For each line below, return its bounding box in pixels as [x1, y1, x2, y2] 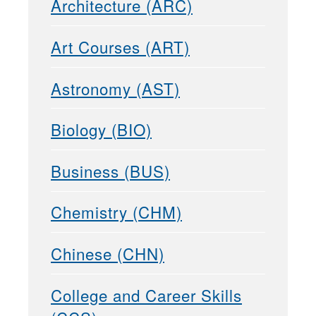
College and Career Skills [51, 283, 242, 306]
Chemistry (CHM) [51, 200, 182, 224]
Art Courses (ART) [51, 35, 190, 58]
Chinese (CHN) [51, 241, 164, 265]
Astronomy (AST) [51, 76, 180, 99]
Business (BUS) [51, 159, 170, 182]
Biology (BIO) [51, 118, 152, 141]
